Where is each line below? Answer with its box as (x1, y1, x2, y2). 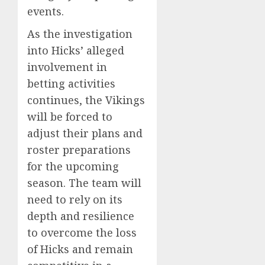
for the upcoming (27, 159, 119, 173)
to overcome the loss (27, 225, 137, 240)
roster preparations (27, 143, 131, 157)
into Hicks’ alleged (27, 43, 124, 57)
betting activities (27, 76, 115, 91)
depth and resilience (27, 209, 134, 223)
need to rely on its (27, 192, 122, 206)
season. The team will (27, 176, 141, 190)
